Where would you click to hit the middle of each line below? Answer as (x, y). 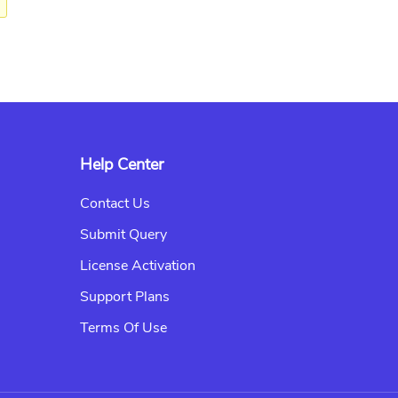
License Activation (138, 266)
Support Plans (125, 297)
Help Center (122, 165)
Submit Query (124, 235)
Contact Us (115, 204)
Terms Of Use (124, 328)
